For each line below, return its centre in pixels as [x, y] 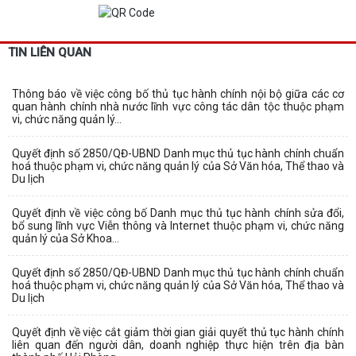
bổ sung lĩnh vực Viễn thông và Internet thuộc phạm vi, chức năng [178, 225]
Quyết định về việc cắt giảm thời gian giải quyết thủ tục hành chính [178, 332]
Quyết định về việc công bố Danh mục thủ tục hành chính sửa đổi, [178, 213]
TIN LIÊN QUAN [50, 52]
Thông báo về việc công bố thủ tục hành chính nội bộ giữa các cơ [178, 93]
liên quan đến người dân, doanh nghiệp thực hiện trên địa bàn [178, 344]
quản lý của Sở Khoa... [66, 238]
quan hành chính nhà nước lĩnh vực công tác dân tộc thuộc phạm [178, 106]
